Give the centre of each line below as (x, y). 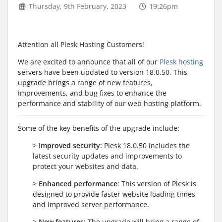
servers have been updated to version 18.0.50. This (103, 72)
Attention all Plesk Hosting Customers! (81, 44)
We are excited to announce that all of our (89, 61)
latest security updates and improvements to (107, 156)
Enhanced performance (78, 183)
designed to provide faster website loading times (114, 194)
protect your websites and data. (85, 166)
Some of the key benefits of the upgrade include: (99, 128)
